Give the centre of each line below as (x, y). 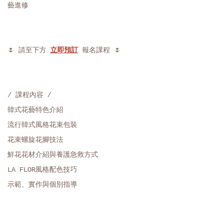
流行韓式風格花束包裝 (42, 125)
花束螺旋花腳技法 (35, 140)
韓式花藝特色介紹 (35, 110)
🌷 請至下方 (29, 50)
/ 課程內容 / (29, 95)
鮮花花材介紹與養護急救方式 (53, 155)
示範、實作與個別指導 (42, 185)
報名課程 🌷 (100, 50)
